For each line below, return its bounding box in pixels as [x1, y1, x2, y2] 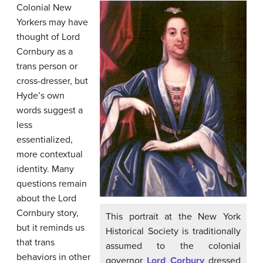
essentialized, [16, 133, 73, 146]
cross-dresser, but [16, 75, 88, 87]
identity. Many [16, 163, 74, 175]
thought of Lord [16, 31, 80, 43]
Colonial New [16, 1, 72, 14]
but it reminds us [16, 221, 85, 234]
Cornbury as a [16, 45, 73, 58]
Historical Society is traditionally [106, 225, 241, 238]
